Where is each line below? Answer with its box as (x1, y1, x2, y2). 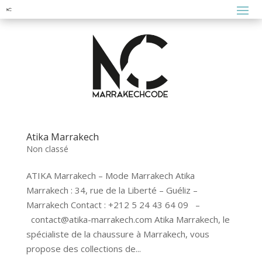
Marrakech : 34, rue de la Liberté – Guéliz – (26, 184, 198, 196)
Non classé (26, 143, 68, 155)
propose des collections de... (26, 243, 141, 255)
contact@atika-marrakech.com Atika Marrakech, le (26, 213, 230, 226)
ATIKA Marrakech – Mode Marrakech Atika (26, 170, 195, 182)
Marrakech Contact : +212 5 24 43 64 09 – (26, 199, 200, 211)
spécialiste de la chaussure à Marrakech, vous (26, 228, 209, 240)
